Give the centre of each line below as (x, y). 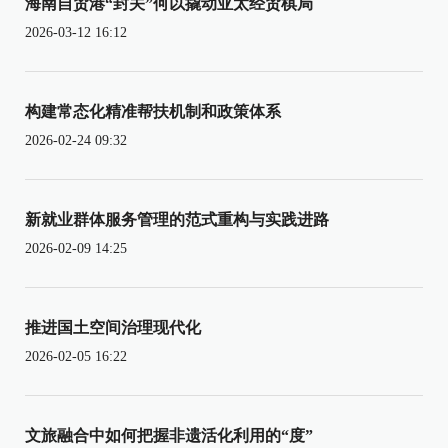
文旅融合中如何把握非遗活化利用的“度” (169, 435)
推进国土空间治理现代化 (113, 327)
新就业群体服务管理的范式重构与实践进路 (177, 219)
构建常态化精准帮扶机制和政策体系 (153, 111)
